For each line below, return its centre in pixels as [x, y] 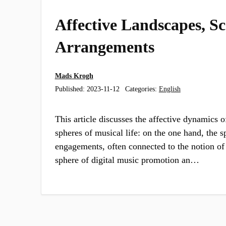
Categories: [142, 89]
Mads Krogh [74, 76]
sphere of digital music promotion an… [127, 160]
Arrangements [104, 47]
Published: [71, 89]
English [169, 89]
